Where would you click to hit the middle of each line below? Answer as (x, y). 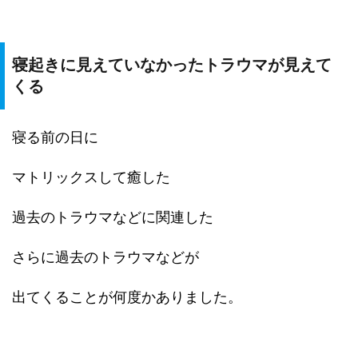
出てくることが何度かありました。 (127, 297)
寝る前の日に (55, 137)
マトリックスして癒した (91, 177)
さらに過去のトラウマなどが (105, 257)
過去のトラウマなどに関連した (113, 217)
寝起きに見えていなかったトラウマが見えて (172, 65)
